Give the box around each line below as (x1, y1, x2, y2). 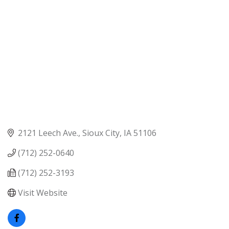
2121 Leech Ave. (18, 127, 78, 139)
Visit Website (18, 187, 67, 198)
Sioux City (82, 127, 120, 139)
